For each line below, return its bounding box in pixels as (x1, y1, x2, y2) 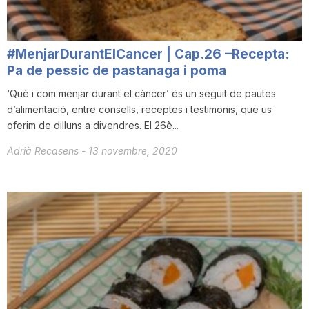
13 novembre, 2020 (88, 144, 177, 157)
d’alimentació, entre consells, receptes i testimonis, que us (7, 103, 272, 115)
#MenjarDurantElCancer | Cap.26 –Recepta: (7, 46, 289, 62)
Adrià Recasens (7, 144, 81, 157)
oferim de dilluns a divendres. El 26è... (7, 119, 179, 131)
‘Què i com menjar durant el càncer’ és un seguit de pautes (7, 87, 276, 99)
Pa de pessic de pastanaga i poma (7, 62, 226, 79)
